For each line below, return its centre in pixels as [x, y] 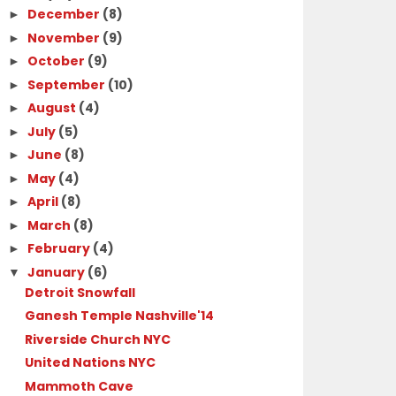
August [53, 108]
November [65, 38]
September [68, 84]
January [58, 272]
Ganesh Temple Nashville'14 [119, 316]
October [58, 61]
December [65, 15]
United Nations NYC [90, 363]
